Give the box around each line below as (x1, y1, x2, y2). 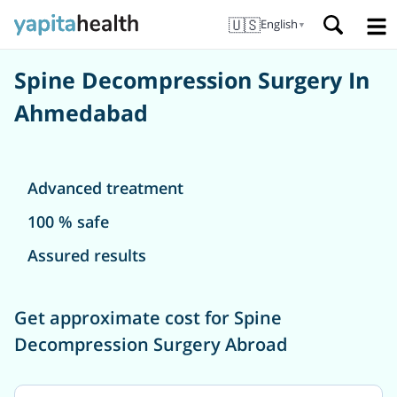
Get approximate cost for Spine (14, 305, 282, 330)
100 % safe (27, 210, 109, 232)
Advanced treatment (27, 176, 183, 198)
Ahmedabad (14, 97, 148, 128)
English (261, 16, 298, 32)
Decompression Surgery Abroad (14, 331, 287, 356)
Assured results (27, 244, 146, 266)
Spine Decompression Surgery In (14, 65, 370, 95)
